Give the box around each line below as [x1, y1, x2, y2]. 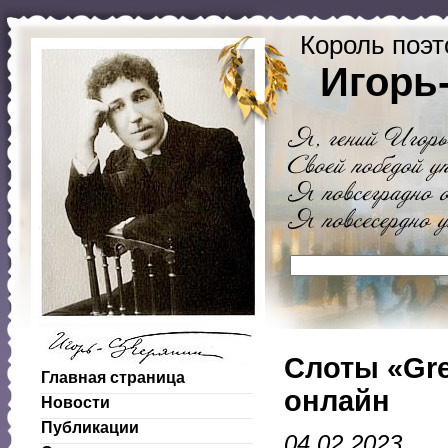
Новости [41, 394, 110, 411]
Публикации [41, 419, 139, 436]
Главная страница [41, 369, 185, 386]
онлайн [284, 384, 390, 417]
